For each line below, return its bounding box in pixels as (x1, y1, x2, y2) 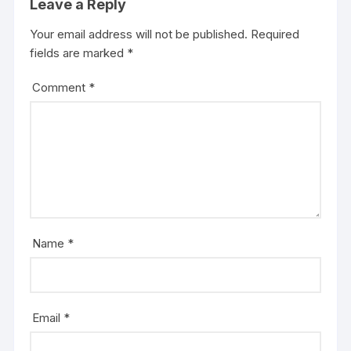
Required (251, 27, 300, 42)
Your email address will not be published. (30, 27, 248, 42)
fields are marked (30, 45, 128, 61)
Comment (32, 80, 89, 96)
